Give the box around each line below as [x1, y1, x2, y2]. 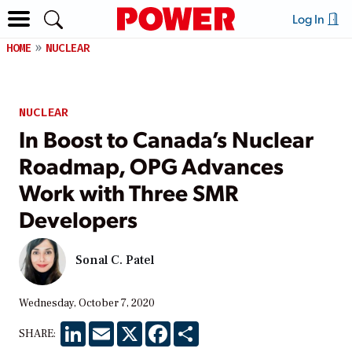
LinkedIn [86, 320, 130, 335]
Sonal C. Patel [75, 252, 154, 269]
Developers [19, 203, 137, 233]
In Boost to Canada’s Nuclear [19, 123, 313, 153]
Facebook [170, 320, 219, 335]
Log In [291, 10, 327, 27]
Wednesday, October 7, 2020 [19, 295, 155, 310]
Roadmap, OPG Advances [19, 149, 284, 180]
